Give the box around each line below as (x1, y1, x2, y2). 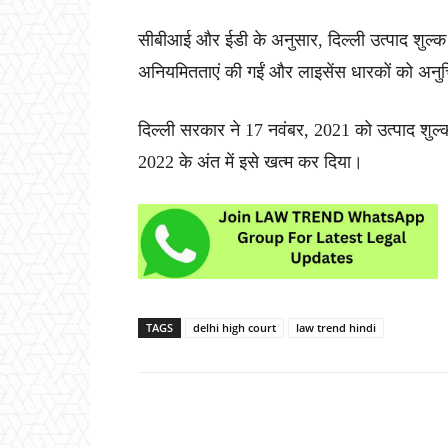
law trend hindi (296, 320, 376, 336)
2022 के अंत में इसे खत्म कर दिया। (138, 152, 363, 173)
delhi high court (193, 320, 276, 336)
